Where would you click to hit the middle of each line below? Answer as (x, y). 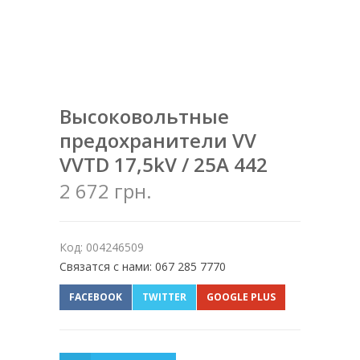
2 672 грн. (106, 191)
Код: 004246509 (102, 247)
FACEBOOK (96, 297)
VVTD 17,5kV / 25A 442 (164, 165)
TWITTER (164, 297)
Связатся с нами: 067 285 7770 (143, 267)
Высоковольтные (144, 117)
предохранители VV (158, 141)
